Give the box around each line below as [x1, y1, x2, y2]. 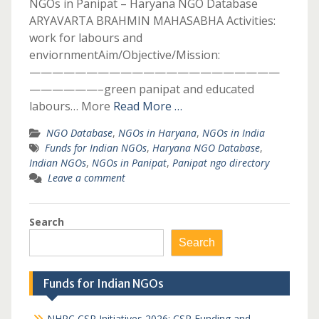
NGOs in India [202, 126, 265, 140]
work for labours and [28, 30, 142, 46]
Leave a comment [47, 171, 125, 184]
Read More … [113, 98, 182, 114]
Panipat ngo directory [172, 156, 269, 169]
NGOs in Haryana [117, 126, 197, 140]
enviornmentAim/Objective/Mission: [28, 47, 220, 63]
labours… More [28, 98, 113, 114]
